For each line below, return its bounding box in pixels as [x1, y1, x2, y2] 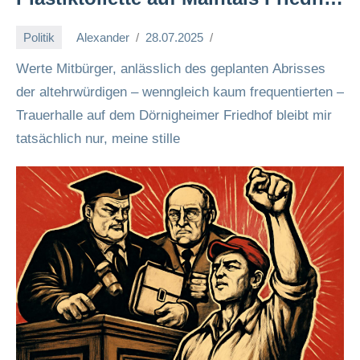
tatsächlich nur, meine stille [16, 131, 180, 146]
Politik [23, 30, 55, 44]
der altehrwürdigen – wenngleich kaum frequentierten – [16, 84, 344, 100]
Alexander [76, 30, 129, 44]
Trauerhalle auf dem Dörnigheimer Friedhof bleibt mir [16, 108, 332, 123]
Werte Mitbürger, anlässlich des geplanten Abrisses [16, 61, 325, 76]
